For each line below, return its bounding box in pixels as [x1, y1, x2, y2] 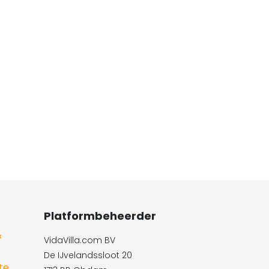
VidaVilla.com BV [44, 234, 115, 246]
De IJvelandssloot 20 [44, 249, 132, 261]
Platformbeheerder [44, 208, 156, 223]
